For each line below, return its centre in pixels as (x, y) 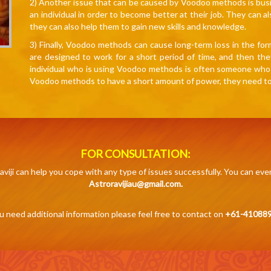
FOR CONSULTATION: (135, 153)
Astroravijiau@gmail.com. (135, 183)
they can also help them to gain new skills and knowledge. (138, 27)
